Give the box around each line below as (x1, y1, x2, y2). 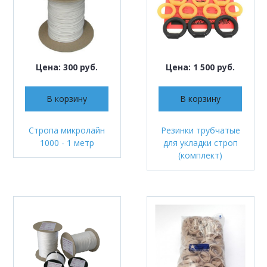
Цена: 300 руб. (36, 61, 98, 73)
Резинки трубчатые (160, 124, 240, 136)
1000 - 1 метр (39, 136, 94, 148)
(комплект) (178, 149, 222, 161)
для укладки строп (163, 136, 238, 148)
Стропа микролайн (29, 124, 105, 136)
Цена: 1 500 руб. (166, 61, 235, 73)
